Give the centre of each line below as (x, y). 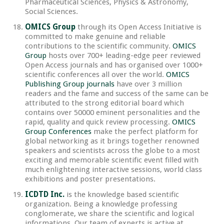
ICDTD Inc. (45, 195)
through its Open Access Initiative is (138, 27)
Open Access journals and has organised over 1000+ (114, 65)
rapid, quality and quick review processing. (98, 122)
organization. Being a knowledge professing (101, 204)
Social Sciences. (51, 12)
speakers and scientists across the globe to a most (112, 151)
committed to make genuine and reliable (95, 37)
